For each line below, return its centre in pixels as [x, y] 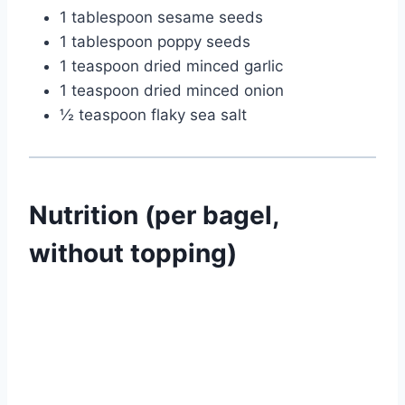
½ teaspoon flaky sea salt [153, 115]
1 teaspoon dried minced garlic [171, 66]
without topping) [133, 254]
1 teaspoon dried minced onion [172, 91]
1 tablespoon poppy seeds [155, 42]
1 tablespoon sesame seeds [161, 18]
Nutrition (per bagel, [154, 216]
